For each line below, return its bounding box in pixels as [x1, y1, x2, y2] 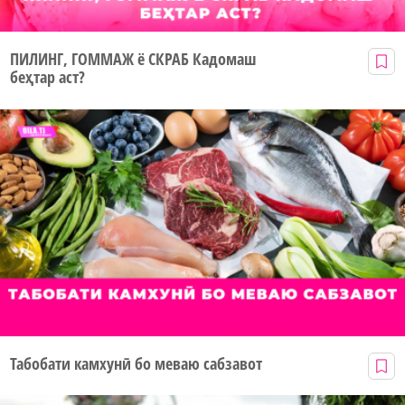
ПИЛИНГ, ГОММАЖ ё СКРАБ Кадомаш [10, 48, 256, 71]
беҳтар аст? [10, 66, 85, 89]
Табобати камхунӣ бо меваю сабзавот [10, 352, 262, 374]
